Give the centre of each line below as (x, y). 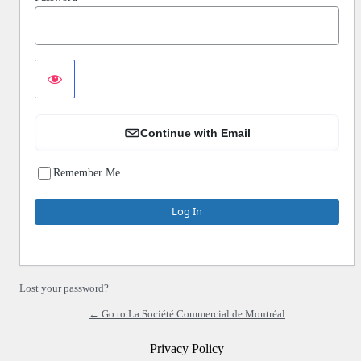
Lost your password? (64, 288)
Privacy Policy (187, 348)
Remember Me (87, 173)
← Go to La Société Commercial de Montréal (187, 313)
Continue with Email (195, 133)
